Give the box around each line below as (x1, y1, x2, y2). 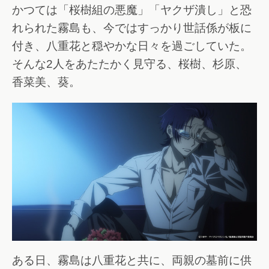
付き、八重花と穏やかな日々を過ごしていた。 (12, 40, 252, 53)
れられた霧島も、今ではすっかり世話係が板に (12, 22, 252, 35)
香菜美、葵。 (12, 76, 80, 89)
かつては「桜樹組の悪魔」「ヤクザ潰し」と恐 (12, 4, 252, 17)
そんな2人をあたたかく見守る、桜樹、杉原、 (12, 58, 247, 71)
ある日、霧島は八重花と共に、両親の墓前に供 (12, 254, 252, 267)
